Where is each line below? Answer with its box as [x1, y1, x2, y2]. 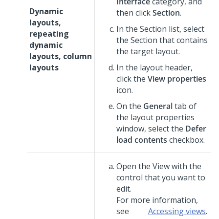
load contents [116, 134, 167, 145]
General [143, 101, 173, 111]
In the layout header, [116, 62, 193, 73]
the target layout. [116, 46, 180, 57]
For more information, [116, 195, 198, 205]
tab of [173, 101, 197, 111]
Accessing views [148, 206, 206, 217]
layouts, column [29, 51, 92, 62]
